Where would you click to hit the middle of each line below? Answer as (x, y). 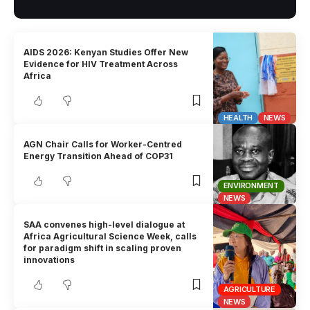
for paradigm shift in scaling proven (103, 248)
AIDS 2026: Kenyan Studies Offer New (106, 52)
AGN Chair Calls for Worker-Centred (103, 144)
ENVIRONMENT (251, 186)
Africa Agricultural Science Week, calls (110, 236)
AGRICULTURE (249, 290)
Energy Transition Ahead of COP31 (99, 156)
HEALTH (238, 118)
